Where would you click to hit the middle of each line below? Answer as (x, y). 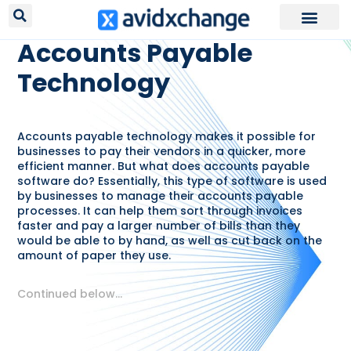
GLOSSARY (221, 13)
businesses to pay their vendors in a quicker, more (162, 151)
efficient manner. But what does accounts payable (164, 166)
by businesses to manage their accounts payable (161, 195)
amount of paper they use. (94, 255)
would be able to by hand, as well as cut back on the (170, 240)
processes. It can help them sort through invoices (160, 210)
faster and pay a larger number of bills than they (159, 225)
